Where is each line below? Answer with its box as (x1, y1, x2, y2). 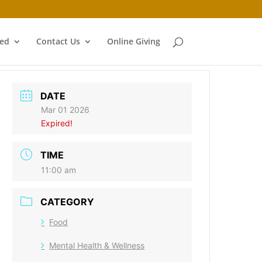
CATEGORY (40, 196, 95, 208)
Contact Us (36, 36, 80, 47)
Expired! (41, 118, 73, 128)
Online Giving (106, 36, 160, 47)
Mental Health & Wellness (49, 240, 145, 250)
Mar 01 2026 (41, 105, 90, 115)
